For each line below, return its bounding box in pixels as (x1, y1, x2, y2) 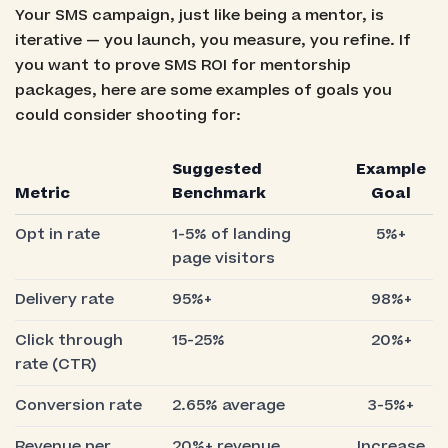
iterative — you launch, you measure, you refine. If (14, 29, 411, 51)
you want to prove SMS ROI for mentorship (14, 54, 351, 76)
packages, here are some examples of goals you (14, 79, 392, 101)
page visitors (171, 247, 275, 269)
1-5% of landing (171, 223, 291, 245)
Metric (14, 182, 70, 204)
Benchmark (171, 182, 266, 204)
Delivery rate (14, 288, 114, 310)
